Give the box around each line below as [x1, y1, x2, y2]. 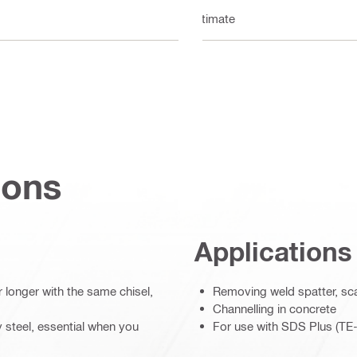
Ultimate [190, 10, 235, 25]
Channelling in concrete [213, 301, 336, 316]
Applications [194, 235, 352, 267]
